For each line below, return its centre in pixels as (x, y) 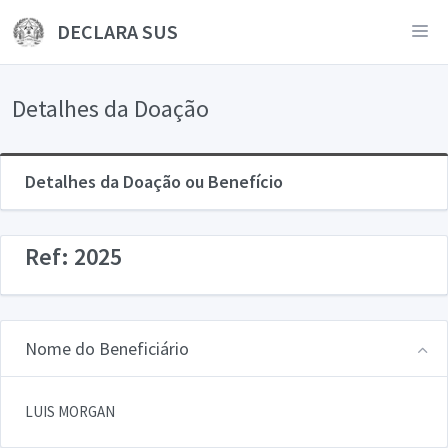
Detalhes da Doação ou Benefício (154, 181)
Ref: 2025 (73, 256)
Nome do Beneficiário (107, 348)
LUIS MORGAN (70, 411)
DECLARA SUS (115, 31)
